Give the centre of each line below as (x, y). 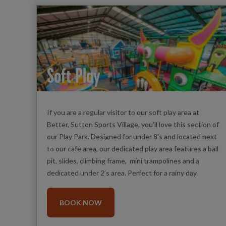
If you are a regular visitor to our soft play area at (123, 112)
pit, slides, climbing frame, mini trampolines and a (123, 160)
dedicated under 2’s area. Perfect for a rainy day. (122, 173)
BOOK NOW (80, 202)
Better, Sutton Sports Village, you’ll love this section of (133, 124)
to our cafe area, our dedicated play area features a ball (132, 148)
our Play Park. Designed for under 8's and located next (132, 136)
